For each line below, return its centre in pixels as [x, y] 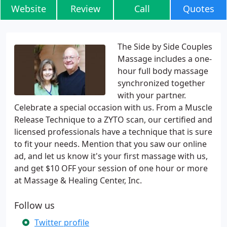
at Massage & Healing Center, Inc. [78, 180]
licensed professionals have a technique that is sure [113, 132]
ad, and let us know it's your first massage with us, [111, 156]
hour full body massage [163, 71]
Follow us [34, 205]
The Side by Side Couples [165, 47]
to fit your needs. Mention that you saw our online [110, 144]
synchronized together [161, 83]
